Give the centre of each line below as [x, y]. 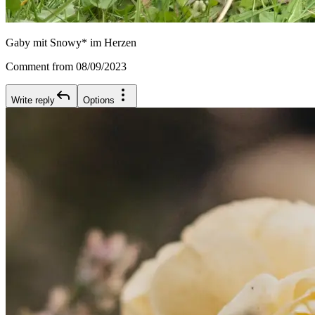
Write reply [33, 101]
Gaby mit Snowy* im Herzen [71, 43]
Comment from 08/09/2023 [66, 67]
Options [99, 101]
